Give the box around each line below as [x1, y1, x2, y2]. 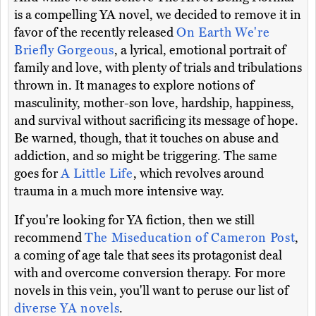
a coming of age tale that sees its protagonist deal [14, 248, 282, 264]
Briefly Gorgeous [14, 42, 114, 59]
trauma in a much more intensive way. [14, 183, 224, 200]
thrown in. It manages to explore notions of [14, 78, 254, 94]
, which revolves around [133, 166, 264, 182]
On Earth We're [176, 25, 270, 41]
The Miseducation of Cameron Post [85, 230, 296, 246]
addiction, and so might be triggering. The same [14, 148, 277, 164]
